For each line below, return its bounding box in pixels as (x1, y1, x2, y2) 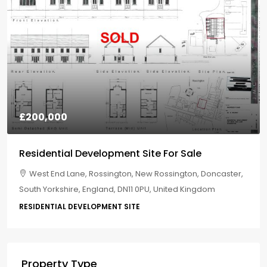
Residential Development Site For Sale (14, 147, 197, 160)
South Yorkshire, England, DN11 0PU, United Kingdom (14, 184, 210, 195)
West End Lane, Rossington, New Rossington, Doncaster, (24, 168, 238, 179)
